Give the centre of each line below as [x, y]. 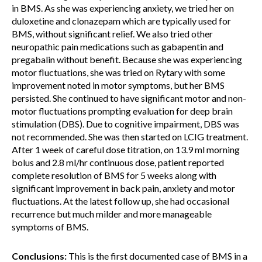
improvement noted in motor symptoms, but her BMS [118, 85]
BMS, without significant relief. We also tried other [112, 34]
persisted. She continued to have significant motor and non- [129, 98]
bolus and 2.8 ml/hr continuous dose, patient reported [118, 162]
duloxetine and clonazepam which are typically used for [121, 21]
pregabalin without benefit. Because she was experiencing [127, 59]
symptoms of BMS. [50, 227]
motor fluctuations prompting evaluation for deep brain [122, 111]
